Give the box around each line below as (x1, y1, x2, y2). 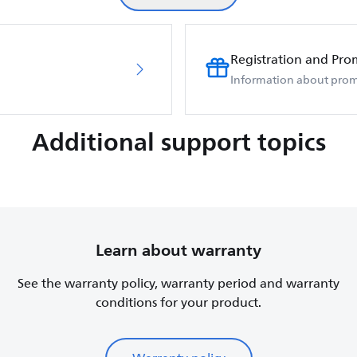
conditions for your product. (96, 292, 261, 313)
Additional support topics (31, 121, 326, 163)
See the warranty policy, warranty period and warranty (18, 273, 339, 294)
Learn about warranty (96, 236, 261, 265)
